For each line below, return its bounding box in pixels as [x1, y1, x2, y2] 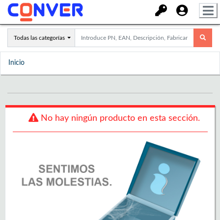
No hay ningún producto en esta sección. [38, 114, 200, 123]
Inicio [8, 59, 25, 66]
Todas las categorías [14, 35, 65, 41]
